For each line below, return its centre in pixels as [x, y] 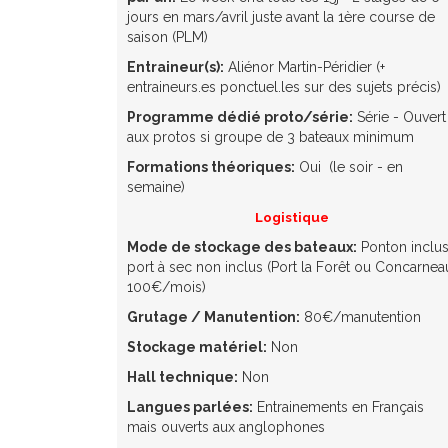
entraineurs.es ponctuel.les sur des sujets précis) [284, 87]
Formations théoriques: [211, 167]
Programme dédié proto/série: [240, 117]
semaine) [156, 187]
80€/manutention [360, 317]
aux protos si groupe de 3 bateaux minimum [270, 137]
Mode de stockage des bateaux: [242, 247]
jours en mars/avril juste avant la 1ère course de [281, 17]
